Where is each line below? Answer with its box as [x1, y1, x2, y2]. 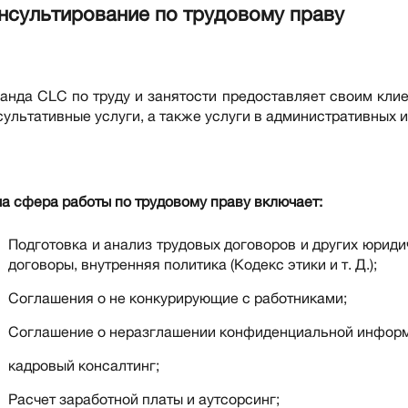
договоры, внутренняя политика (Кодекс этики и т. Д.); [8, 256, 377, 272]
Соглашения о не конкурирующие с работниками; [8, 290, 347, 306]
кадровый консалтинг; [8, 357, 159, 373]
